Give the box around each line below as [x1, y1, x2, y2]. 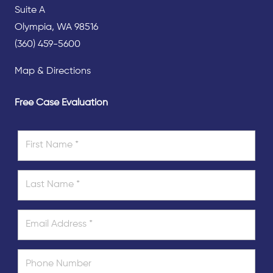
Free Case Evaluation [15, 97, 108, 108]
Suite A [15, 5, 45, 15]
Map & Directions [15, 66, 91, 76]
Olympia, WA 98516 [15, 22, 98, 32]
